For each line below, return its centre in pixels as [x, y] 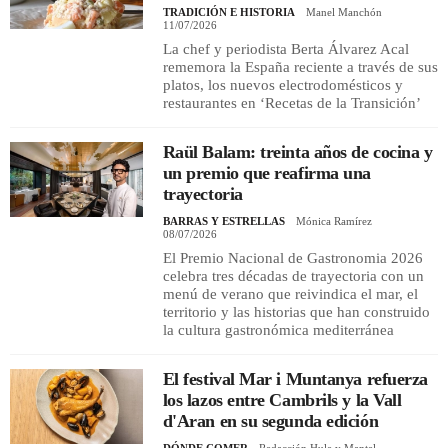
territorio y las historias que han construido [296, 311]
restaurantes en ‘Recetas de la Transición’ [291, 102]
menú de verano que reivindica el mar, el [290, 293]
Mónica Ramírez [333, 220]
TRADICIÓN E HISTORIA [228, 11]
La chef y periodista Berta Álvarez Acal [285, 48]
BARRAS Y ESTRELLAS [223, 220]
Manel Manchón [343, 11]
